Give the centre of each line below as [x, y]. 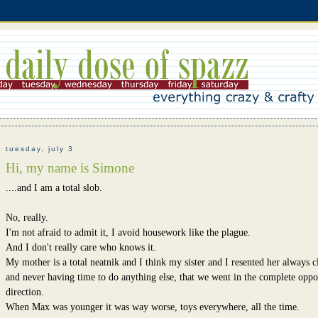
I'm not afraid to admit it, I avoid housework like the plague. [128, 232]
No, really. [27, 217]
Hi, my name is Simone [70, 168]
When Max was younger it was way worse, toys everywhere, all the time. [152, 307]
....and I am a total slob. [54, 187]
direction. [24, 292]
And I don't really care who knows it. [81, 247]
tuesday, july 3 [39, 149]
